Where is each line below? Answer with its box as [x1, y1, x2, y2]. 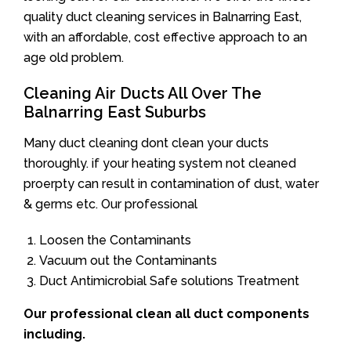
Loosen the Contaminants [39, 233, 191, 248]
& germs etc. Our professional [24, 197, 197, 212]
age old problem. [24, 50, 124, 65]
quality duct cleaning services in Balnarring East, [24, 9, 302, 24]
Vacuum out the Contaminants [39, 253, 217, 268]
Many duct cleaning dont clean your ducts [24, 136, 269, 150]
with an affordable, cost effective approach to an [24, 30, 307, 45]
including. [24, 327, 85, 342]
